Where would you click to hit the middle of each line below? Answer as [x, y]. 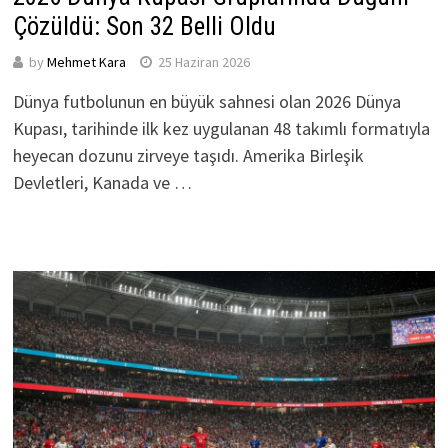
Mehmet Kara [86, 62]
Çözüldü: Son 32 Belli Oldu [144, 27]
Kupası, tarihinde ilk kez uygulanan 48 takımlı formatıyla [221, 129]
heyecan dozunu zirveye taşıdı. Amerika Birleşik [188, 156]
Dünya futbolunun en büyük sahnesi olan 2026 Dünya [206, 102]
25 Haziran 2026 [203, 62]
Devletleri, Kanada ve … [102, 183]
